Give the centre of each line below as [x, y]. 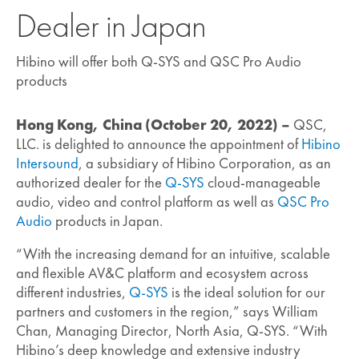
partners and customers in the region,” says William [167, 312]
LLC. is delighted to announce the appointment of [159, 144]
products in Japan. [107, 221]
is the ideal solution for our [247, 293]
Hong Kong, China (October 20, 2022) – [153, 125]
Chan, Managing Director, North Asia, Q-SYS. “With [172, 331]
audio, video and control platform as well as [147, 202]
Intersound [47, 163]
